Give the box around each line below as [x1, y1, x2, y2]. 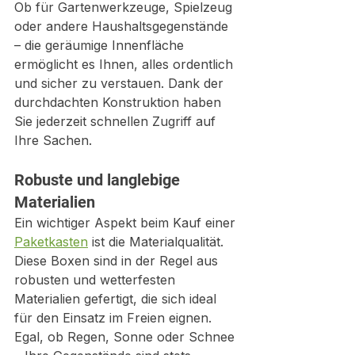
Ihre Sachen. [14, 132, 92, 148]
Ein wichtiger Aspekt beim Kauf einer [14, 214, 239, 231]
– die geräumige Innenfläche [14, 36, 188, 53]
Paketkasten [14, 233, 88, 250]
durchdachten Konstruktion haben [14, 94, 225, 110]
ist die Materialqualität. [88, 233, 227, 250]
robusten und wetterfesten [14, 271, 179, 288]
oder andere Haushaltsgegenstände [14, 17, 232, 34]
